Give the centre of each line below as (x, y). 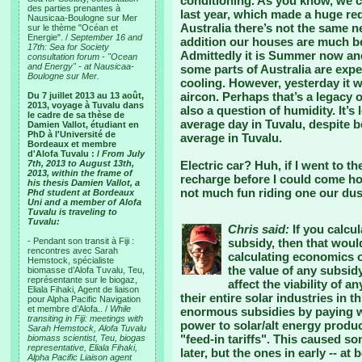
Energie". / (49, 37)
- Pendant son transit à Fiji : (81, 241)
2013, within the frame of (80, 173)
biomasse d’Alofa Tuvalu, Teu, (86, 270)
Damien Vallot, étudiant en (83, 124)
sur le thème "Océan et (73, 27)
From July (123, 154)
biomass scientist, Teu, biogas (86, 338)
